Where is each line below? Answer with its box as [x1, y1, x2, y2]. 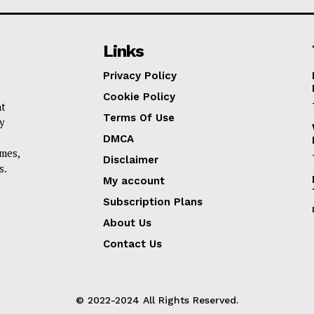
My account [103, 174, 165, 187]
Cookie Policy [103, 90, 176, 103]
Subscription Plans [103, 195, 203, 208]
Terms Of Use [103, 111, 175, 124]
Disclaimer [103, 153, 159, 166]
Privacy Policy [103, 69, 177, 82]
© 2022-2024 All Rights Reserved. [76, 294, 238, 306]
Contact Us [103, 237, 163, 250]
